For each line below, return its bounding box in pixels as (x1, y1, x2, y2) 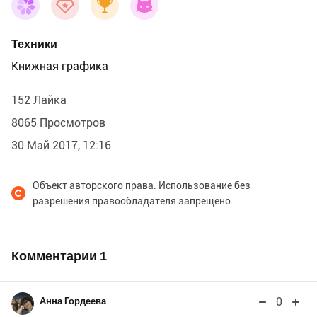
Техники (11, 38, 57, 52)
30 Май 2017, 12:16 (11, 139, 111, 153)
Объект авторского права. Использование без (33, 180, 250, 192)
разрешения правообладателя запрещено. (33, 195, 234, 207)
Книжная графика (11, 59, 108, 74)
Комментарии (11, 248, 100, 264)
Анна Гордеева (40, 296, 106, 307)
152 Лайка (11, 93, 67, 108)
